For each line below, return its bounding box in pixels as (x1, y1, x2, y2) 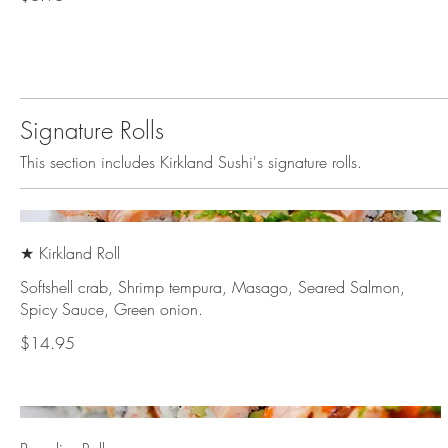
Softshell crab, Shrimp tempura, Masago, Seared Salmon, (20, 275, 405, 298)
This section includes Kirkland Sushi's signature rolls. (20, 151, 362, 174)
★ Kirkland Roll (20, 241, 120, 264)
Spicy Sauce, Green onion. (20, 297, 203, 320)
